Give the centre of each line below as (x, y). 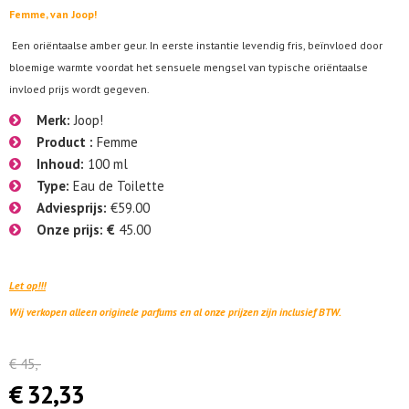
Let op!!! (27, 285)
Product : (67, 142)
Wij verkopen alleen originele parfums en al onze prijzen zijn (144, 312)
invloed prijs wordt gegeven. (80, 89)
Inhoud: (62, 164)
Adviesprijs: (73, 208)
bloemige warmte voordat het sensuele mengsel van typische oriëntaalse (189, 67)
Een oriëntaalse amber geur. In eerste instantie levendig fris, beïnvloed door (197, 45)
